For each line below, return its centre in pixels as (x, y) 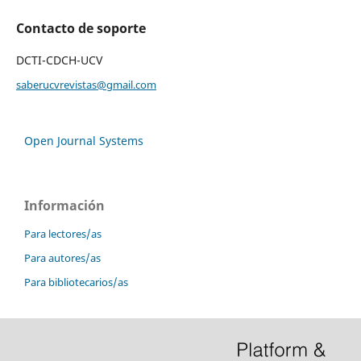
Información (64, 205)
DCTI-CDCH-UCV (59, 60)
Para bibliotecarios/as (76, 282)
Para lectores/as (63, 233)
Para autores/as (62, 257)
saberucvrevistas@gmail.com (86, 84)
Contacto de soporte (81, 28)
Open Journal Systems (84, 140)
